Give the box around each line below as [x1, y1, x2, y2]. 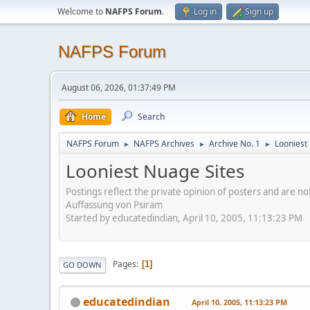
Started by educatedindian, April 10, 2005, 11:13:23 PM [66, 211, 302, 224]
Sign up [245, 6, 273, 17]
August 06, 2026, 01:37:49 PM [62, 82, 176, 93]
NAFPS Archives [134, 138, 194, 149]
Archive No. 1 [209, 138, 260, 149]
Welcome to [57, 6, 105, 17]
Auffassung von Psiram [66, 198, 163, 211]
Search [138, 111, 165, 122]
